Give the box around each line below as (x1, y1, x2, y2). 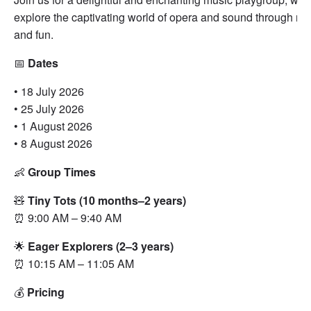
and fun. (14, 26, 53, 42)
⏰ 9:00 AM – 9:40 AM (14, 210, 121, 226)
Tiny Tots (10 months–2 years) (28, 192, 186, 208)
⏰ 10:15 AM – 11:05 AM (14, 255, 134, 271)
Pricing (27, 284, 65, 300)
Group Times (28, 164, 96, 180)
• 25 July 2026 (14, 101, 84, 117)
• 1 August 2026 (14, 118, 92, 134)
